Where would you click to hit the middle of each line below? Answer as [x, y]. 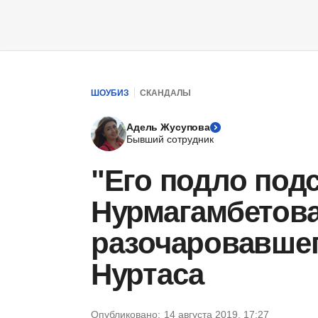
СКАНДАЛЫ [165, 93]
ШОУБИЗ [110, 93]
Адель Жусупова [169, 127]
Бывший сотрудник [170, 139]
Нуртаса [148, 274]
